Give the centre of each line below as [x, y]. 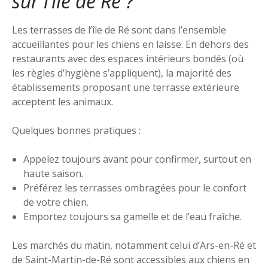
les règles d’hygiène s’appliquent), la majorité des [122, 73]
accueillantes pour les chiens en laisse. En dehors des [130, 44]
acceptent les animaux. [63, 101]
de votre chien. [56, 202]
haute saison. [54, 173]
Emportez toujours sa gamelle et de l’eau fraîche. [133, 216]
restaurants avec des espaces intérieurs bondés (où [128, 58]
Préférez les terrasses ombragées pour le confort [135, 188]
